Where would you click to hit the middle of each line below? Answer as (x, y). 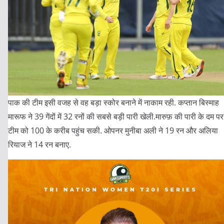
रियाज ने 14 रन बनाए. (39, 145)
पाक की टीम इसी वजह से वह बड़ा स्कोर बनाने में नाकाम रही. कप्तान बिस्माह (113, 103)
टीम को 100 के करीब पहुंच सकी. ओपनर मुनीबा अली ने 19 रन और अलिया (113, 131)
